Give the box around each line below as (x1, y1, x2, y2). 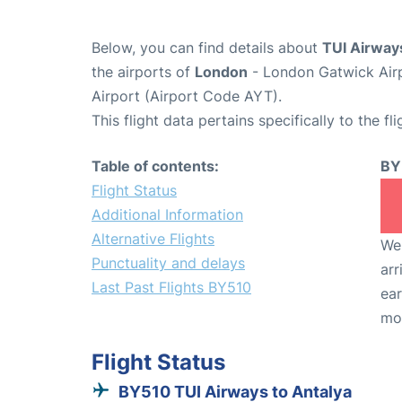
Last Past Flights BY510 (92, 278, 251, 297)
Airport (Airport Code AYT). (92, 87, 282, 106)
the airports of (92, 63, 195, 82)
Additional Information (92, 205, 243, 224)
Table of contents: (92, 157, 219, 176)
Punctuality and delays (92, 254, 245, 273)
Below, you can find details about (92, 39, 322, 57)
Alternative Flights (92, 230, 214, 249)
